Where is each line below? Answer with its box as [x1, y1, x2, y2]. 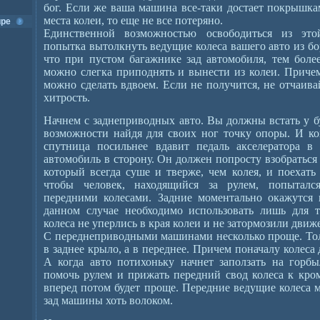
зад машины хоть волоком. [44, 294, 173, 306]
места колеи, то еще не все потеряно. [44, 14, 223, 26]
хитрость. [44, 91, 90, 104]
